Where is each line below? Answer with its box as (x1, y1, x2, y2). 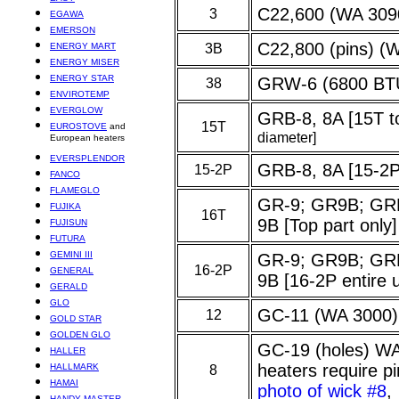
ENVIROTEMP (50, 89, 110, 99)
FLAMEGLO (50, 185, 100, 195)
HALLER (50, 346, 85, 355)
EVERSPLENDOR (50, 153, 125, 163)
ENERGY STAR (50, 73, 114, 83)
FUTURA (50, 233, 85, 243)
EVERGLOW (50, 105, 102, 115)
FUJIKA (50, 201, 81, 211)
